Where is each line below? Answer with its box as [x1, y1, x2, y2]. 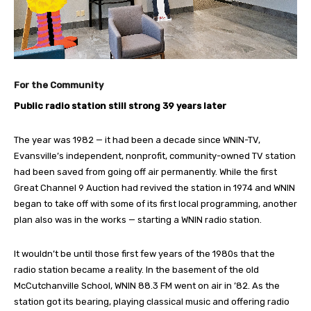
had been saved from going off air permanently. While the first [14, 166, 277, 177]
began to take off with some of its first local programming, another [14, 198, 297, 209]
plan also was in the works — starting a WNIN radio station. [14, 214, 262, 225]
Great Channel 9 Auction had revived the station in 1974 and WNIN [14, 182, 295, 193]
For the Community [14, 79, 103, 90]
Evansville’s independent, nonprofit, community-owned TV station [14, 150, 296, 161]
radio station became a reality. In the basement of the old [14, 264, 259, 275]
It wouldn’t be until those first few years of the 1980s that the [14, 248, 275, 259]
